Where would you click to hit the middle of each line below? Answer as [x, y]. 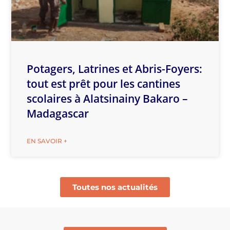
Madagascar [58, 113]
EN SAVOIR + [47, 141]
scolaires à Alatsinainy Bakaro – [108, 98]
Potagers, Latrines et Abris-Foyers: [115, 69]
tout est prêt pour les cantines [104, 83]
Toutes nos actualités [115, 187]
